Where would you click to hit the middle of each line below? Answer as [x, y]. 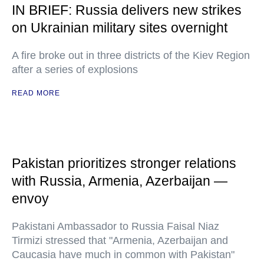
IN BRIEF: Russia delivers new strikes [127, 10]
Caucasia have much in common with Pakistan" [123, 255]
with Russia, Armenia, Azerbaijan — [120, 181]
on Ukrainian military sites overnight [120, 28]
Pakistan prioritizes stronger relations [124, 163]
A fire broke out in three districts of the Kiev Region [131, 55]
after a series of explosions [75, 70]
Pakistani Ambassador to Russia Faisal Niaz [115, 226]
